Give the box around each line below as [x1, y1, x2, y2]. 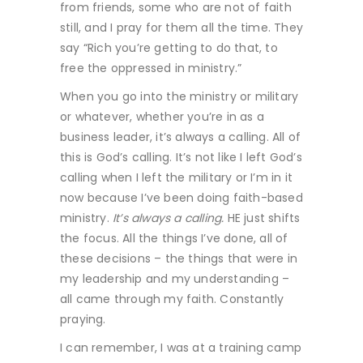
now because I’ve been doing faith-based [60, 189, 303, 206]
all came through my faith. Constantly [60, 290, 284, 307]
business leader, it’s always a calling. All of [60, 128, 301, 145]
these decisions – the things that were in [60, 250, 298, 267]
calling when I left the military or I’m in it [60, 169, 293, 186]
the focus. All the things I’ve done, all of [60, 229, 288, 246]
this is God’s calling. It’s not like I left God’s [60, 148, 302, 165]
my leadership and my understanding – [60, 270, 290, 287]
